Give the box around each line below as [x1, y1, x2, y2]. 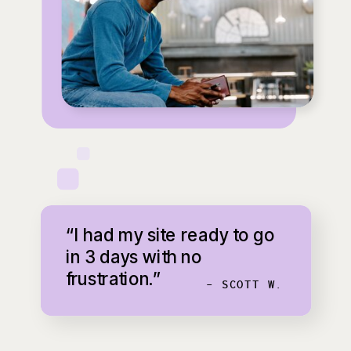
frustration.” [66, 267, 161, 290]
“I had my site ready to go [66, 223, 276, 246]
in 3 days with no [66, 245, 202, 268]
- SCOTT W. [206, 276, 284, 293]
